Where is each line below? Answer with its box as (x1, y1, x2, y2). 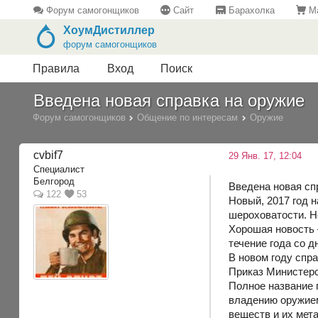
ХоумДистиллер (62, 24, 155, 37)
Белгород (33, 176, 75, 187)
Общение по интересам (137, 111, 238, 123)
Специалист (33, 163, 85, 175)
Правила (33, 62, 80, 75)
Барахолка (225, 4, 275, 16)
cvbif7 (33, 149, 64, 162)
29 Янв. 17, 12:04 (229, 150, 302, 162)
